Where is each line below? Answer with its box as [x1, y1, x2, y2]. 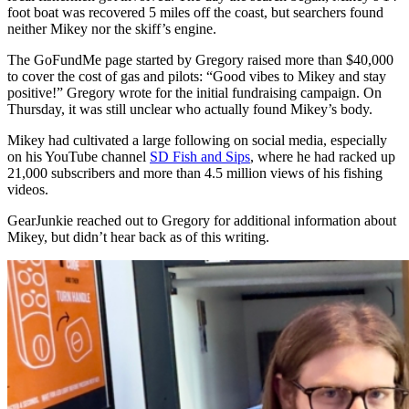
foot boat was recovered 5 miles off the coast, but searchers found [7, 4, 383, 20]
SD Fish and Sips [150, 148, 250, 164]
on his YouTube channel [7, 148, 150, 164]
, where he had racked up [250, 148, 395, 164]
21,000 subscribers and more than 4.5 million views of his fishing [7, 164, 383, 181]
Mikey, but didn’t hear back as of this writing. [7, 228, 269, 245]
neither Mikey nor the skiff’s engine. [7, 20, 216, 37]
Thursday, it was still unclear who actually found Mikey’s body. [7, 100, 372, 117]
